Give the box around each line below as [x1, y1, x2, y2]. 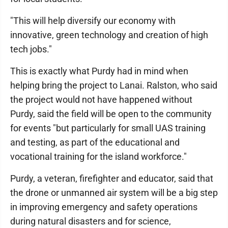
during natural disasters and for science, [10, 216, 171, 226]
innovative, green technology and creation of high [10, 30, 208, 40]
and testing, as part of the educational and [10, 137, 180, 148]
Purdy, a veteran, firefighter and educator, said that [10, 173, 213, 184]
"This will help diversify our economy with [10, 15, 176, 26]
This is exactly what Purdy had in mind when [10, 66, 188, 76]
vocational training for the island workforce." [10, 151, 187, 162]
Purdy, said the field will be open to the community [10, 108, 212, 119]
